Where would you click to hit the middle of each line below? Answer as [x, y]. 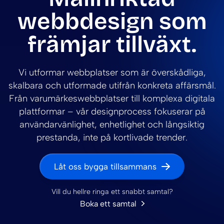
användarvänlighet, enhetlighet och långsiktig [112, 125]
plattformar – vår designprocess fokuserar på [112, 112]
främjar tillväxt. [112, 44]
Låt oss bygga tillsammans [105, 166]
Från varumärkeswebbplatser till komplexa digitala [112, 99]
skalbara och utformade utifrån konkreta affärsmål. [112, 86]
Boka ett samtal [108, 203]
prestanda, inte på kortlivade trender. [112, 138]
